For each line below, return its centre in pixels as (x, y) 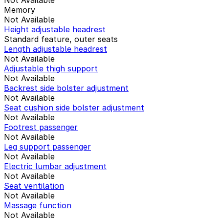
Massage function (38, 205)
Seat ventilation (34, 186)
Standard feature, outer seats (61, 39)
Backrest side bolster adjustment (66, 88)
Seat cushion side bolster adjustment (74, 107)
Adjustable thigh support (51, 68)
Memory (20, 10)
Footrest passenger (41, 127)
